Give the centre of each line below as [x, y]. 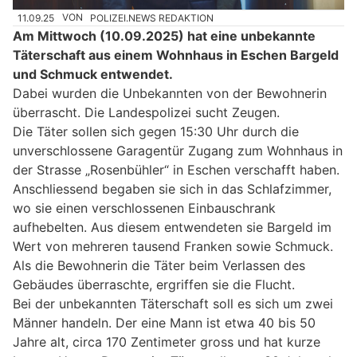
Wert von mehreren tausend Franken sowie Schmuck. [173, 246]
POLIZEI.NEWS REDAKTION [152, 18]
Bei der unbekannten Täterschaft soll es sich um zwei [173, 303]
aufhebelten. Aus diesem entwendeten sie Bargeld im [172, 227]
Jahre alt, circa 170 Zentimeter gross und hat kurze [167, 341]
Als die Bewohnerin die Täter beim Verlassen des [159, 265]
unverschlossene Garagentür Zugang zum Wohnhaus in [178, 150]
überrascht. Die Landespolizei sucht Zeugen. [146, 112]
